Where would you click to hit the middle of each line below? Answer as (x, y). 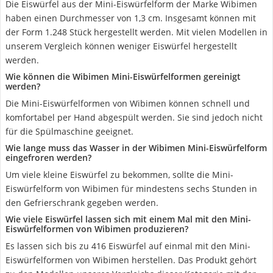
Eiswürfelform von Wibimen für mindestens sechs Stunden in (131, 189)
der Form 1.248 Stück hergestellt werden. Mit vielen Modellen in (136, 32)
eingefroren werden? (48, 158)
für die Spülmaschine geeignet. (69, 131)
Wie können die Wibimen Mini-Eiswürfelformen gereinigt (123, 76)
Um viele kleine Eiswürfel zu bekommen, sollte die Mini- (119, 175)
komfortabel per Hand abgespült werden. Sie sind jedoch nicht (134, 117)
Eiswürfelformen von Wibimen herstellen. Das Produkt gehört (131, 260)
